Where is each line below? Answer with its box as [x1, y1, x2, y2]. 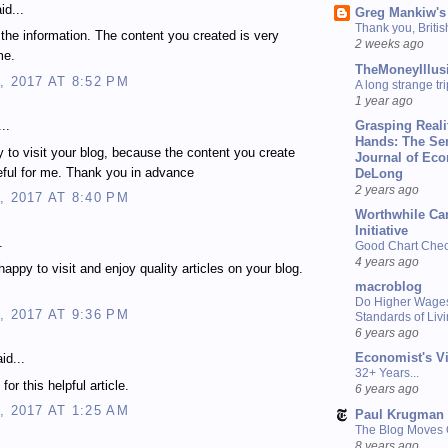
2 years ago [355, 182, 419, 196]
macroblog [355, 279, 422, 295]
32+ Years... [355, 366, 419, 381]
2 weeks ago [355, 37, 424, 51]
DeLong [355, 165, 403, 181]
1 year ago [355, 93, 413, 107]
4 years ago [355, 255, 419, 269]
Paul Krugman [355, 406, 444, 422]
